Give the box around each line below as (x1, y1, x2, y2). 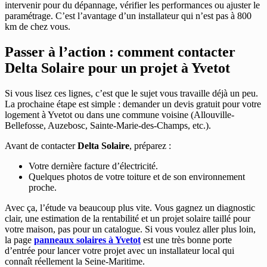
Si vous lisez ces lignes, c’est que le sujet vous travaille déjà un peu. (5, 88, 258, 98)
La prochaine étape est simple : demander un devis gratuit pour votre (5, 98, 261, 109)
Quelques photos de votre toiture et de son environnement (29, 171, 245, 182)
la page (5, 234, 34, 245)
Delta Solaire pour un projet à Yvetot (5, 60, 230, 76)
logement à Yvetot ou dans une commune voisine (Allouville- (5, 109, 234, 120)
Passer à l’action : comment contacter (5, 44, 235, 60)
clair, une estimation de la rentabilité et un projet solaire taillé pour (5, 213, 250, 223)
